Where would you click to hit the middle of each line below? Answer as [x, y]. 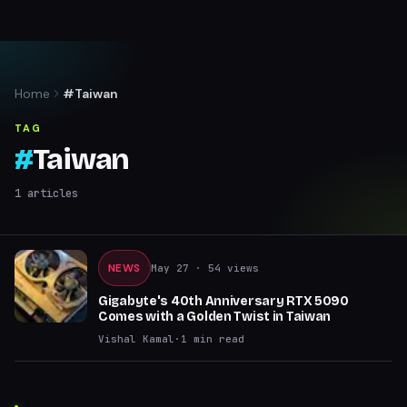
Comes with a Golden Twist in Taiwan [215, 317]
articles [50, 194]
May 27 [169, 268]
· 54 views [223, 268]
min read [216, 339]
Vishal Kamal [136, 339]
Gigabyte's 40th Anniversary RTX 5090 [223, 301]
